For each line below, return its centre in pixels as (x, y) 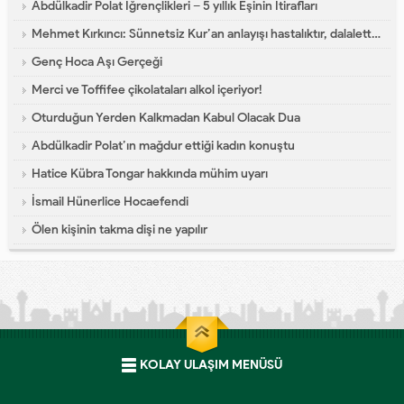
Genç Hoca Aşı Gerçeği (97, 62)
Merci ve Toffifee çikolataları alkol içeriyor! (147, 90)
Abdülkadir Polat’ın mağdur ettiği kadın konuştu (163, 146)
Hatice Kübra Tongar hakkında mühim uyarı (150, 174)
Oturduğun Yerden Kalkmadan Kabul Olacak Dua (166, 118)
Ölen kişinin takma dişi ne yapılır (119, 230)
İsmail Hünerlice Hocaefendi (110, 202)
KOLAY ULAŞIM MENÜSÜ (211, 365)
